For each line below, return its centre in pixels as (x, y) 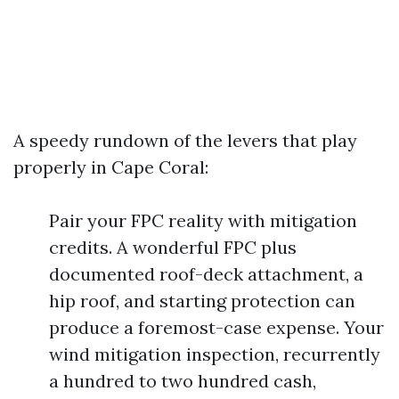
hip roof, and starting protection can (202, 301)
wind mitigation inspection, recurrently (215, 354)
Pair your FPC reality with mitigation (203, 220)
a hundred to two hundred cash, (183, 381)
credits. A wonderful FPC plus (173, 247)
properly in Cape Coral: (111, 167)
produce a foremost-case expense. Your (216, 327)
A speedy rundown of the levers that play (185, 140)
